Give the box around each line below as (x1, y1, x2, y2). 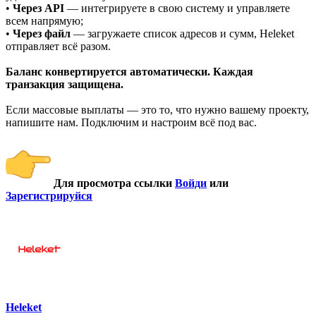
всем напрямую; (6, 15, 83, 28)
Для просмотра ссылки (54, 177, 175, 190)
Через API (13, 2, 67, 15)
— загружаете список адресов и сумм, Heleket (73, 28, 294, 40)
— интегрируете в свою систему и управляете (67, 2, 290, 15)
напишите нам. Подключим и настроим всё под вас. (6, 116, 257, 129)
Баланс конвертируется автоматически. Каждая (6, 66, 253, 78)
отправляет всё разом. (6, 40, 111, 53)
